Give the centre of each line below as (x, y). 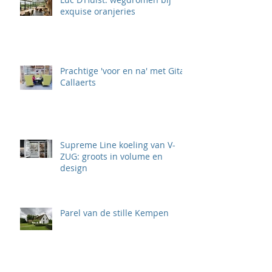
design (74, 168)
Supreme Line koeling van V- (118, 145)
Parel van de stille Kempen (114, 213)
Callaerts (78, 83)
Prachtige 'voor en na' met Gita (122, 71)
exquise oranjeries (98, 12)
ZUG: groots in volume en (111, 157)
